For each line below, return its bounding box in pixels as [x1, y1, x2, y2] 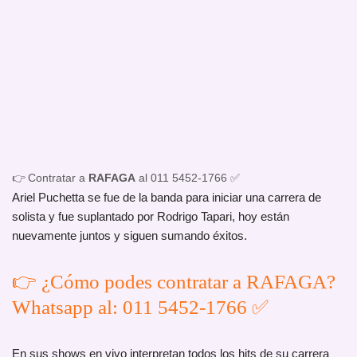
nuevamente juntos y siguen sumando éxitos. [12, 229, 247, 243]
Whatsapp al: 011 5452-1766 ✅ [12, 296, 269, 319]
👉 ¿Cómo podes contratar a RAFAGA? [12, 271, 335, 293]
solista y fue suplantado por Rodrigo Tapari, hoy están [12, 210, 289, 224]
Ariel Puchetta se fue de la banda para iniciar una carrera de [12, 190, 321, 205]
